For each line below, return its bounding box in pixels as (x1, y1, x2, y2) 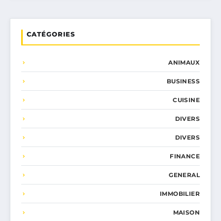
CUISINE (173, 96, 200, 104)
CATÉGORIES (27, 30, 75, 38)
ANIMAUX (168, 59, 200, 67)
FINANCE (170, 152, 200, 160)
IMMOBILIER (160, 190, 200, 198)
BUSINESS (166, 77, 200, 85)
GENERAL (169, 171, 200, 179)
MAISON (173, 209, 200, 217)
